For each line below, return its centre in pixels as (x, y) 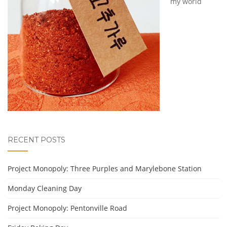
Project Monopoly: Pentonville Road (67, 208)
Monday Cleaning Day (45, 188)
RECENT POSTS (36, 140)
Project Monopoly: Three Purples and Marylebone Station (105, 169)
